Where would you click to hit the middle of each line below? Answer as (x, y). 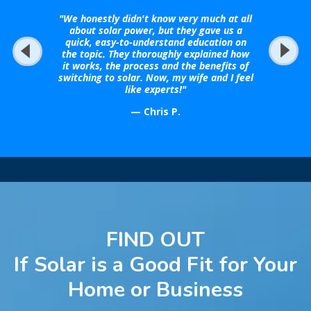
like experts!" (155, 89)
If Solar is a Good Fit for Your (155, 265)
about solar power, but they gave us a (155, 30)
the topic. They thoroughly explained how (155, 54)
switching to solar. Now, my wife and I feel (155, 77)
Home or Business (155, 290)
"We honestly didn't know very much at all (155, 18)
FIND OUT (155, 240)
